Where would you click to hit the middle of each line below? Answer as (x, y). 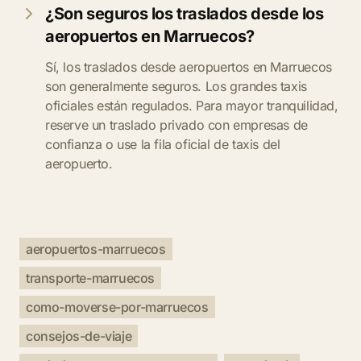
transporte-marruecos (90, 278)
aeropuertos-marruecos (96, 249)
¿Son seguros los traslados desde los (185, 14)
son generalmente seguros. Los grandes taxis (176, 86)
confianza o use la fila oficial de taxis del (163, 144)
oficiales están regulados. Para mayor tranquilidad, (192, 106)
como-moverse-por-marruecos (117, 307)
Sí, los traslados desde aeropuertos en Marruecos (189, 67)
